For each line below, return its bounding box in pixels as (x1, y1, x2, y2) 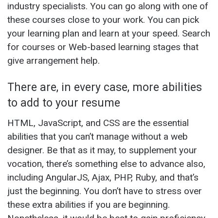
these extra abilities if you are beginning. (7, 199, 170, 211)
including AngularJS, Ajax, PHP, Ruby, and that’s (7, 172, 199, 183)
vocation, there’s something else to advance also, (7, 158, 205, 170)
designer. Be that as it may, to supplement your (7, 145, 197, 156)
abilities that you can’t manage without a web (7, 131, 188, 143)
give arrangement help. (7, 54, 100, 66)
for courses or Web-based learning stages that (7, 41, 199, 53)
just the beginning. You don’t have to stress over (7, 185, 202, 197)
